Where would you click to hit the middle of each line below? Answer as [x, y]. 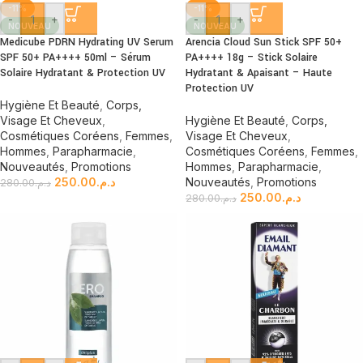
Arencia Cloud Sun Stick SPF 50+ [264, 42]
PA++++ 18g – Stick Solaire [252, 58]
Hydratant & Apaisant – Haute [259, 73]
